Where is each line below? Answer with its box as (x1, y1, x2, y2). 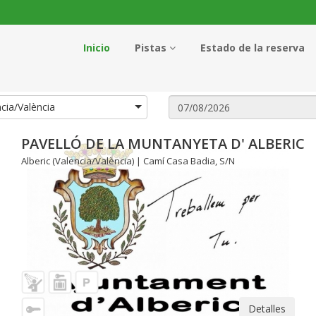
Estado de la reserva (200, 41, 305, 54)
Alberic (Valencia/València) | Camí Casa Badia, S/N (21, 154, 235, 167)
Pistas (135, 41, 169, 54)
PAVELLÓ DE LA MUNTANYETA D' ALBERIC (21, 134, 305, 153)
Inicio (83, 41, 110, 54)
